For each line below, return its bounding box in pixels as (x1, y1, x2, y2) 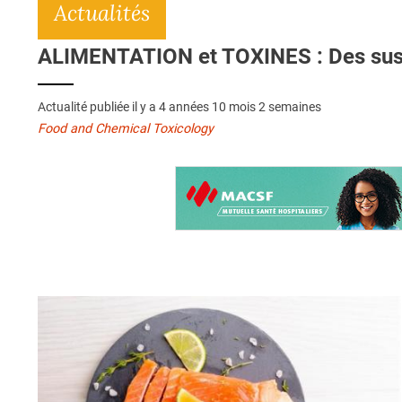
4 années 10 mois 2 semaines (159, 100, 321, 115)
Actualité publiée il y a (38, 100, 159, 115)
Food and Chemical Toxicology (38, 121, 214, 137)
